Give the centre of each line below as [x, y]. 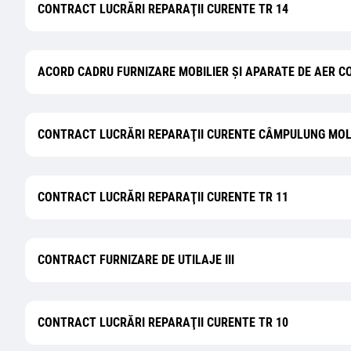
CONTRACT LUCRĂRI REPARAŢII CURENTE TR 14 [163, 9]
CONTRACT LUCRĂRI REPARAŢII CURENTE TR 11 [163, 197]
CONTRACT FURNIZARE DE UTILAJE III [136, 260]
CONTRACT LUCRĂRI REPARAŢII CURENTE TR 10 [163, 322]
